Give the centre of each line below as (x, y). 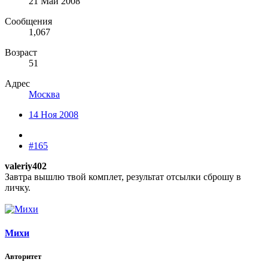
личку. (19, 188)
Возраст (21, 53)
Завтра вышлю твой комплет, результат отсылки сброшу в (123, 177)
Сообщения (28, 22)
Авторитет (23, 256)
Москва (44, 95)
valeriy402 (26, 166)
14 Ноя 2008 (54, 115)
